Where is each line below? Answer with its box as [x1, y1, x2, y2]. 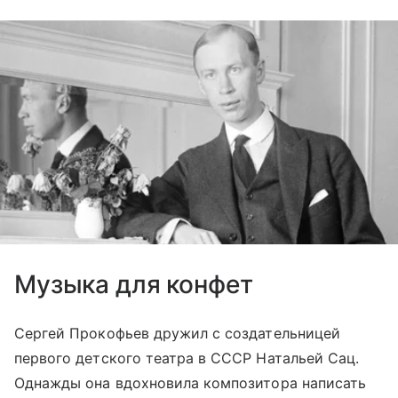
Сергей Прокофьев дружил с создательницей [14, 324, 340, 343]
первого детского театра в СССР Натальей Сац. [14, 349, 360, 368]
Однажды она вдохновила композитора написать [14, 374, 367, 393]
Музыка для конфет [14, 269, 253, 300]
